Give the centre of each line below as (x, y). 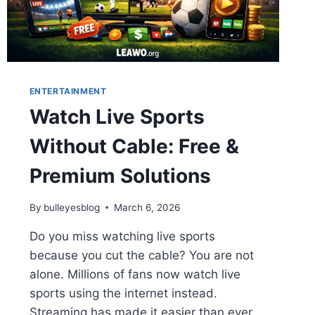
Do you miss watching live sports (122, 236)
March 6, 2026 (147, 207)
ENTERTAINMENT (68, 91)
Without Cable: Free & (134, 146)
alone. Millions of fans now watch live (135, 274)
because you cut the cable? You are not (141, 255)
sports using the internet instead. (123, 293)
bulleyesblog (71, 207)
